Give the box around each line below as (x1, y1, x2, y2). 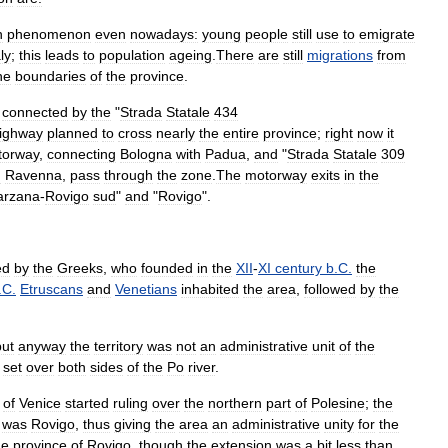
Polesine (311, 395, 365, 411)
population (99, 47, 165, 63)
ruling (113, 395, 148, 411)
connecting (47, 146, 116, 162)
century (275, 260, 322, 276)
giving (114, 416, 151, 432)
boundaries (15, 68, 86, 84)
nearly (156, 125, 195, 141)
